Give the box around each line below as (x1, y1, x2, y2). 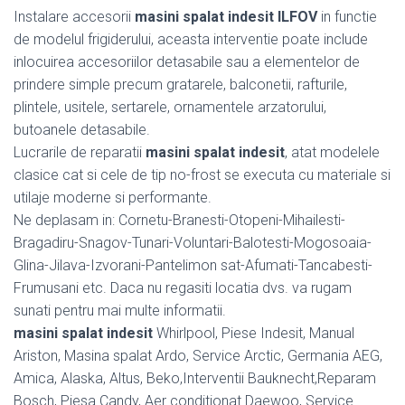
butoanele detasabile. (14, 120, 150, 138)
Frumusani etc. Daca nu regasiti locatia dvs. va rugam (14, 278, 352, 297)
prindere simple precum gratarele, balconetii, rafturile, (14, 75, 347, 93)
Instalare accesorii (14, 7, 135, 25)
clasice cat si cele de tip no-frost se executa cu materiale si (14, 165, 391, 184)
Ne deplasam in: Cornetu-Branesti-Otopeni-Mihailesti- (14, 211, 345, 229)
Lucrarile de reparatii (14, 143, 146, 161)
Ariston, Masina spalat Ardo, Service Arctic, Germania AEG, (14, 346, 382, 364)
